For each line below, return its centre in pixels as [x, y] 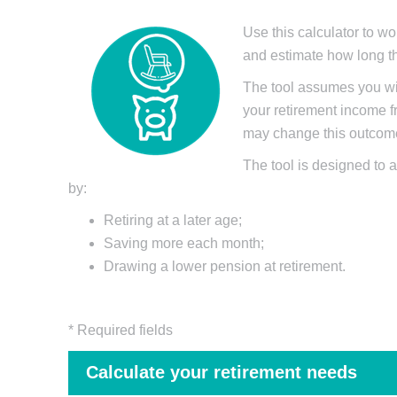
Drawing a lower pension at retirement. [225, 266]
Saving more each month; [184, 243]
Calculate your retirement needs [222, 373]
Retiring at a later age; [173, 220]
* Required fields [121, 330]
